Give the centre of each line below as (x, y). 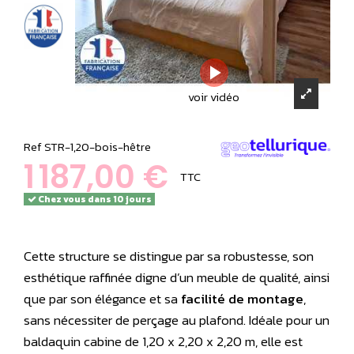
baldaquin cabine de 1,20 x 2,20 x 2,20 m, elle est (163, 341)
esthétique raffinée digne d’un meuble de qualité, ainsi (177, 277)
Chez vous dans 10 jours (94, 199)
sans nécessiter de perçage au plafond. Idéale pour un (177, 320)
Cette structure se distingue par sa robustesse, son (169, 256)
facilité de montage (242, 298)
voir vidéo (214, 96)
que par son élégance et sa (102, 298)
